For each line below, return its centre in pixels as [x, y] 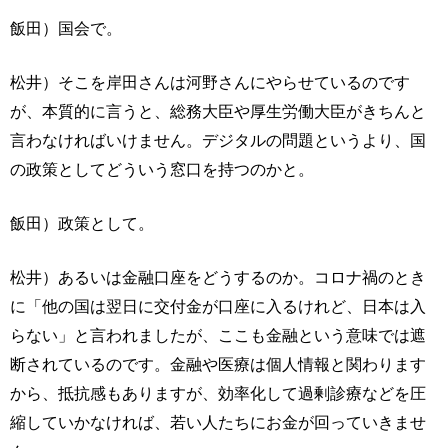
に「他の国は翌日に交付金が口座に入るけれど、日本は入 [218, 306]
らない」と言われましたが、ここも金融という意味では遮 [218, 335]
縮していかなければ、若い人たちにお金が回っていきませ [218, 422]
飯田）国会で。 [66, 28]
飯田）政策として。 [82, 223]
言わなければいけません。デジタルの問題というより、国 [218, 140]
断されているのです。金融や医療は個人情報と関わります [218, 364]
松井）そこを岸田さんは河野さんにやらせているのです [210, 82]
